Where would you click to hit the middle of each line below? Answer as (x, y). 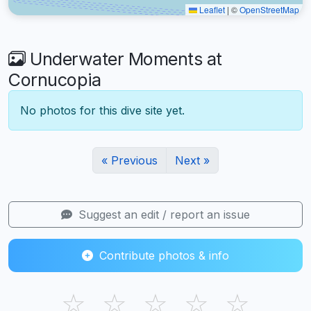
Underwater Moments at (124, 59)
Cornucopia (54, 79)
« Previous (129, 160)
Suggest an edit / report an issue (162, 214)
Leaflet (211, 9)
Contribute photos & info (162, 255)
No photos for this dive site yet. (102, 110)
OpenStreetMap (269, 9)
